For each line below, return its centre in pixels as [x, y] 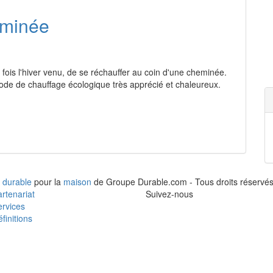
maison [77, 182]
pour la [48, 182]
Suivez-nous [169, 194]
